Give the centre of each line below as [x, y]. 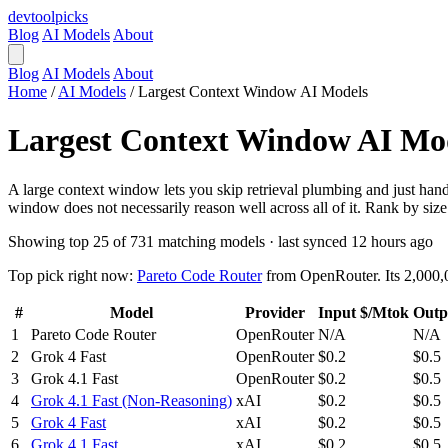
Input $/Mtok [363, 312]
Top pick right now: [70, 275]
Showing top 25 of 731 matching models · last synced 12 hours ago [220, 241]
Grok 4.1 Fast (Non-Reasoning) [131, 400]
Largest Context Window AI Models [253, 91]
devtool [31, 16]
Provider [275, 312]
